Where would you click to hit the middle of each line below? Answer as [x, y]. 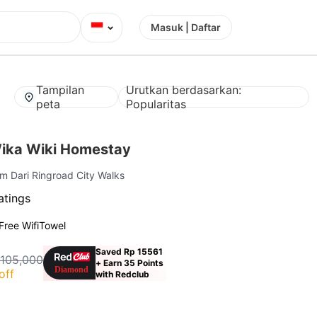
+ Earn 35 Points [130, 263]
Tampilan [60, 90]
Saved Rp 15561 [129, 251]
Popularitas [156, 104]
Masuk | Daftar [186, 27]
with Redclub [123, 274]
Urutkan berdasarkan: [184, 90]
